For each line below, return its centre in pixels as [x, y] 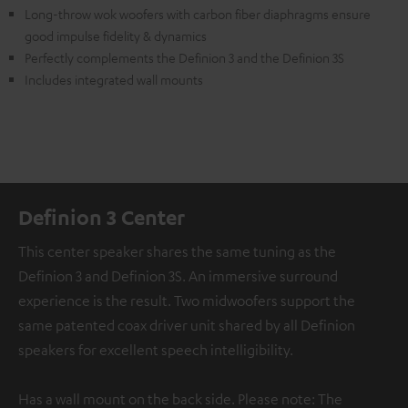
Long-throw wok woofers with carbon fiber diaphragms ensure [198, 13]
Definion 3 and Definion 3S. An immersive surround [178, 275]
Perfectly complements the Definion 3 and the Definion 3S [184, 57]
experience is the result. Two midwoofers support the [187, 300]
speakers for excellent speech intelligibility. [156, 349]
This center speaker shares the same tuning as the [177, 251]
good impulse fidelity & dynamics [116, 35]
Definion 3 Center [102, 216]
